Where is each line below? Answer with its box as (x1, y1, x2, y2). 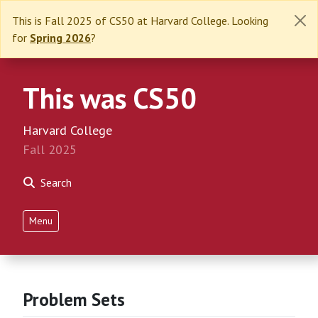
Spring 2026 (30, 31, 91, 45)
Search (40, 175, 72, 190)
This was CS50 (23, 79, 197, 116)
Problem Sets (23, 287, 125, 311)
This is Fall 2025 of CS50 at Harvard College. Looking (12, 13, 268, 28)
